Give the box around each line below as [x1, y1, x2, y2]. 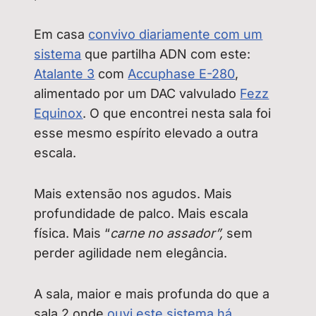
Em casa [34, 27, 89, 42]
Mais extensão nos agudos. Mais [34, 186, 233, 202]
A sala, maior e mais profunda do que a [34, 286, 270, 302]
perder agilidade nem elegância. [34, 245, 228, 261]
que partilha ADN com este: [81, 47, 251, 62]
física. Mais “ [34, 226, 111, 241]
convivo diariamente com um [88, 27, 263, 42]
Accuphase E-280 [128, 66, 236, 82]
